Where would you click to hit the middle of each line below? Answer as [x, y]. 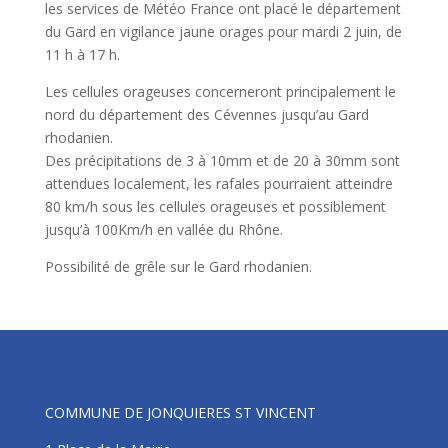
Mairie [71, 381]
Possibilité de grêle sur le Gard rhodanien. [178, 266]
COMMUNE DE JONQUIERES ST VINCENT [180, 412]
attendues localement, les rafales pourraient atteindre [218, 183]
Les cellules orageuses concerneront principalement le [220, 91]
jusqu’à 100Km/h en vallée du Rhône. [163, 229]
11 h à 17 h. [82, 54]
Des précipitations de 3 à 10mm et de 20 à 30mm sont [222, 160]
